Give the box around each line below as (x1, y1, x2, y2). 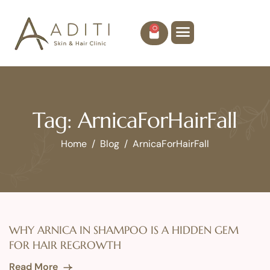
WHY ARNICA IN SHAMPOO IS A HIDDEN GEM (9, 223, 239, 237)
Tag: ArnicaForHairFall (33, 107, 237, 134)
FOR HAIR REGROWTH (9, 238, 121, 252)
